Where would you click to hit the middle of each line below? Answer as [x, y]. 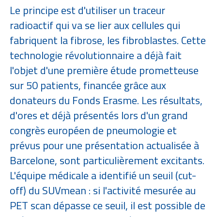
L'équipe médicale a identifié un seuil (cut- [103, 175]
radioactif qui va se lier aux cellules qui [95, 25]
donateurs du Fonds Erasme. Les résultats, [106, 100]
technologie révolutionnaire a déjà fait [96, 55]
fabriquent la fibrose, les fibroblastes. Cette [108, 40]
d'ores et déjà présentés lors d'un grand [99, 115]
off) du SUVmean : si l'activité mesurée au [103, 190]
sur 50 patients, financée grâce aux [88, 85]
